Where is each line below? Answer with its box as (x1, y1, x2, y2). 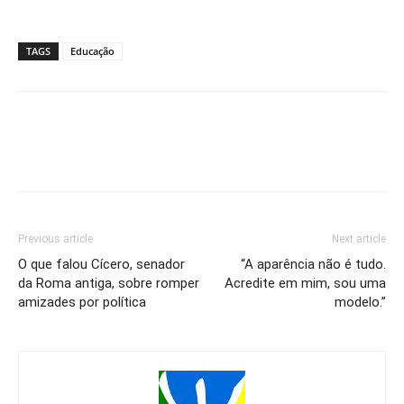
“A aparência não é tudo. (241, 255, 386, 272)
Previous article (18, 232, 93, 245)
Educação (70, 43, 115, 58)
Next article (332, 232, 386, 245)
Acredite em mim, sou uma (225, 274, 386, 291)
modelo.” (335, 293, 386, 310)
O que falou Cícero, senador (18, 255, 185, 272)
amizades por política (18, 293, 146, 310)
